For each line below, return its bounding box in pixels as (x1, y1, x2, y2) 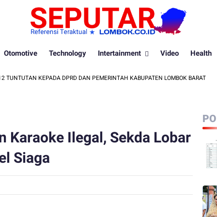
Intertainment (97, 49, 141, 58)
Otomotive (3, 49, 37, 58)
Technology (48, 49, 86, 58)
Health (190, 49, 212, 58)
